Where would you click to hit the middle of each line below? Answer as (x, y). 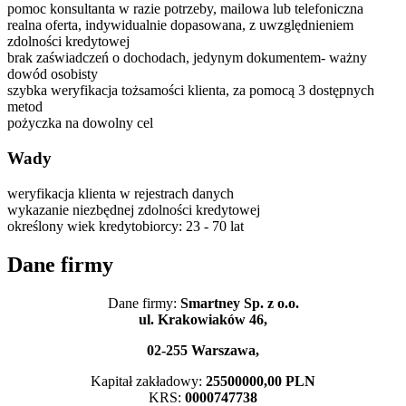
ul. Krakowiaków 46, (203, 319)
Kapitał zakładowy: (148, 381)
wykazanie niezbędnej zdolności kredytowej (134, 209)
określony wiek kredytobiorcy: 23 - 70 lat (126, 226)
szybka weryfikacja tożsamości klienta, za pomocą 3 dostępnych (191, 91)
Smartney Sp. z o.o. (237, 303)
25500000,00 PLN (261, 381)
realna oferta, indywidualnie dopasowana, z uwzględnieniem (180, 25)
